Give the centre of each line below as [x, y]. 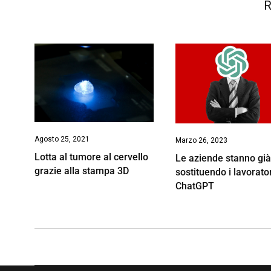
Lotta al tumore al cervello [91, 157]
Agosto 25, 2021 [62, 139]
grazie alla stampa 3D [82, 171]
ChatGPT [195, 186]
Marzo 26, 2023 [202, 140]
